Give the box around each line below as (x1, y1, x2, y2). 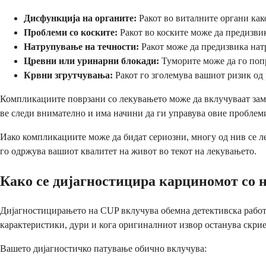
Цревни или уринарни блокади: (24, 55, 159, 66)
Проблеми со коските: (24, 27, 118, 37)
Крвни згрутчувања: (24, 69, 113, 80)
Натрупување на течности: (24, 41, 139, 52)
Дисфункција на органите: (24, 12, 137, 23)
